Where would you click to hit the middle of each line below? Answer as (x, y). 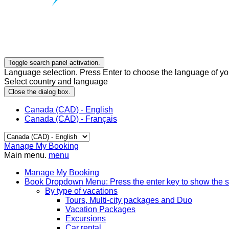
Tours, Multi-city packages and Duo (129, 200)
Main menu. (25, 155)
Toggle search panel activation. (54, 63)
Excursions (86, 219)
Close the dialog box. (39, 92)
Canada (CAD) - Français (71, 119)
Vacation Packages (100, 210)
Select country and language (56, 82)
